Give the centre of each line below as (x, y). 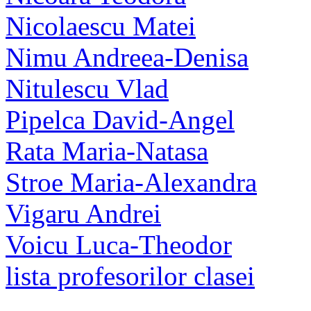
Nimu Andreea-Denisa (127, 57)
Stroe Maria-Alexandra (131, 182)
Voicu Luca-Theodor (119, 244)
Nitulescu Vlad (87, 88)
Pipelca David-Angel (120, 119)
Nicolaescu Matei (101, 26)
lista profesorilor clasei (130, 276)
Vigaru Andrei (83, 213)
